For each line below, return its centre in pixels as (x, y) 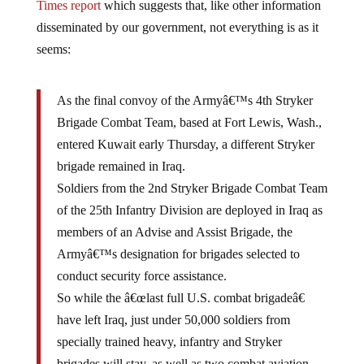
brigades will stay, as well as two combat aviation (182, 351)
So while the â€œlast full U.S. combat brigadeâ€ (180, 285)
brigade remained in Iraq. (121, 153)
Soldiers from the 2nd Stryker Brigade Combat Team (192, 175)
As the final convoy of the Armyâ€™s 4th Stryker (184, 87)
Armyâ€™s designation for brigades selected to (178, 241)
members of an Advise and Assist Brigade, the (174, 219)
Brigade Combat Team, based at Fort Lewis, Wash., (189, 109)
